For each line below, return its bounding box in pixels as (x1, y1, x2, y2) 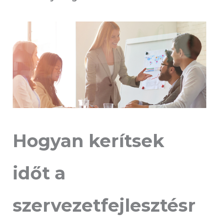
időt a (13, 162, 66, 184)
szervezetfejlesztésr (13, 194, 196, 216)
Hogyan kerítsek (13, 130, 165, 152)
